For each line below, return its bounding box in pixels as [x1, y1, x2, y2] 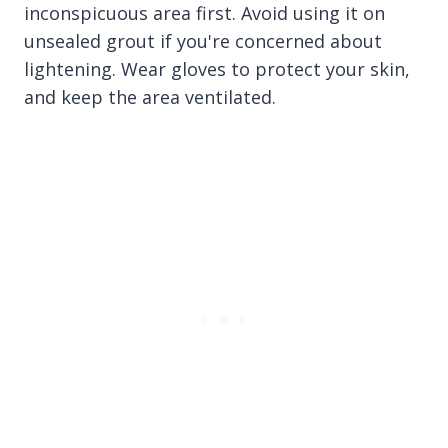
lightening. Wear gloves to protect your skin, [24, 56, 410, 81]
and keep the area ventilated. [24, 84, 276, 109]
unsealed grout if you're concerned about [24, 28, 382, 53]
